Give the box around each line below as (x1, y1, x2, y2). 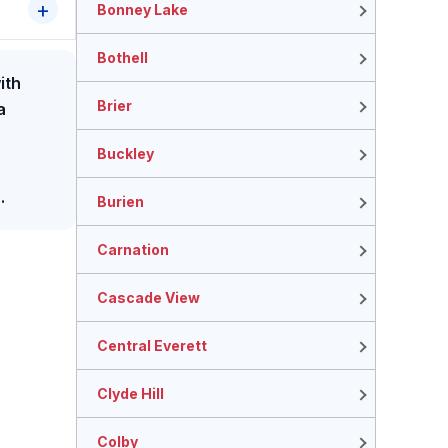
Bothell (97, 49, 148, 67)
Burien (97, 193, 144, 211)
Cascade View (97, 289, 200, 307)
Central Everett (97, 337, 207, 355)
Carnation (97, 241, 169, 259)
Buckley (97, 145, 154, 163)
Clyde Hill (97, 385, 164, 403)
